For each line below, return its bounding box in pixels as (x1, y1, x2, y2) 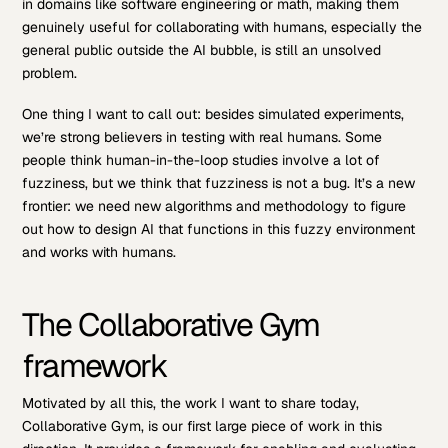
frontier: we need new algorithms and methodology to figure (22, 196, 407, 215)
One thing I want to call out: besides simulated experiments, (22, 104, 405, 123)
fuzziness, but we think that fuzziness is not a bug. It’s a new (22, 173, 416, 192)
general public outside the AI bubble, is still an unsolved (22, 40, 382, 59)
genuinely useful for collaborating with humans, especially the (22, 17, 423, 36)
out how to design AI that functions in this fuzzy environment (22, 219, 416, 238)
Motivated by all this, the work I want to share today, (22, 394, 360, 413)
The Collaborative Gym (22, 303, 320, 345)
